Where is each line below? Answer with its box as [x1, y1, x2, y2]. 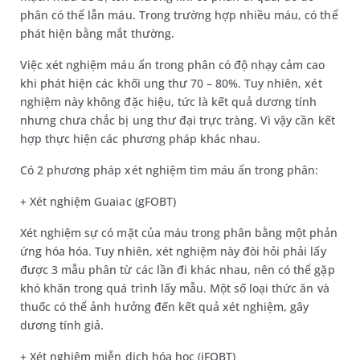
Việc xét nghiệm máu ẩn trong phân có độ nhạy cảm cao [20, 57, 325, 72]
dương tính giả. [20, 317, 104, 333]
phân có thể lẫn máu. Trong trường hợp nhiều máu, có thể [20, 7, 338, 22]
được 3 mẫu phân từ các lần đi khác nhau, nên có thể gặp [20, 262, 335, 277]
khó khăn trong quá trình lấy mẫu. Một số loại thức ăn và [20, 280, 329, 296]
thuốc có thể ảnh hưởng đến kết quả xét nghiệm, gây [20, 299, 309, 314]
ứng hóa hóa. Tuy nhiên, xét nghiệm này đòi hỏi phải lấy [20, 243, 326, 259]
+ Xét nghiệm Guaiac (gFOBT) [20, 194, 176, 209]
